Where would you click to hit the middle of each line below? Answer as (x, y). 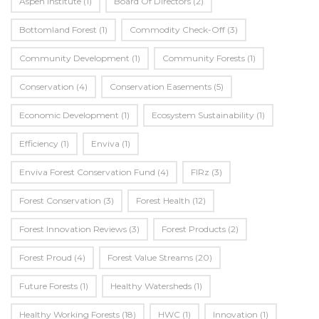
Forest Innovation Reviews (73, 229)
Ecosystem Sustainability (203, 115)
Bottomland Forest (58, 30)
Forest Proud (46, 257)
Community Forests (204, 58)
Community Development (74, 58)
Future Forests (48, 286)
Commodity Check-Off (177, 30)
